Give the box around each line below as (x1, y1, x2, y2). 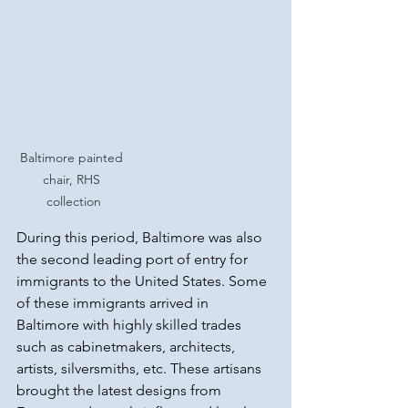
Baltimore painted (20, 149, 127, 167)
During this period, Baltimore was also (16, 229, 266, 247)
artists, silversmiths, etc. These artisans (16, 360, 265, 378)
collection (46, 193, 101, 210)
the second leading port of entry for (16, 250, 251, 269)
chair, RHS (43, 171, 104, 189)
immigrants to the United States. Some (16, 272, 270, 291)
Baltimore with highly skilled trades (16, 316, 245, 334)
